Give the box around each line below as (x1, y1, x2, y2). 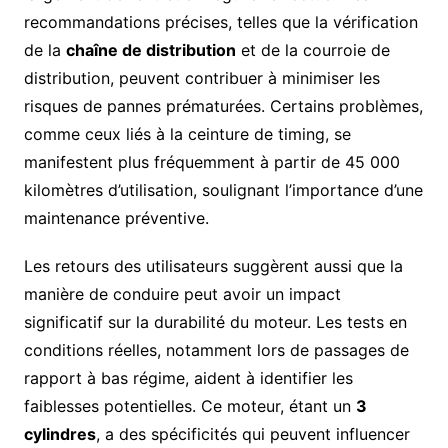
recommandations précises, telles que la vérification (23, 11, 418, 32)
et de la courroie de (235, 39, 390, 60)
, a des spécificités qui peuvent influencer (95, 423, 410, 444)
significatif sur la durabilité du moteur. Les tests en (23, 311, 407, 332)
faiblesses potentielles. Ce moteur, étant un (23, 395, 356, 416)
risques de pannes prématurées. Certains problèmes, (23, 95, 423, 116)
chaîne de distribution (65, 39, 236, 60)
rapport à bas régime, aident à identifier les (23, 367, 353, 388)
